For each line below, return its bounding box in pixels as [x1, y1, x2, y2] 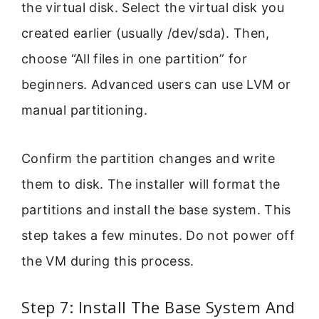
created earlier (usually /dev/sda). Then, [21, 25, 270, 41]
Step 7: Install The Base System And [21, 296, 296, 318]
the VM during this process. [21, 253, 194, 269]
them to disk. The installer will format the [21, 177, 281, 192]
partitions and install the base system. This [21, 202, 291, 218]
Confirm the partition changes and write [21, 151, 276, 167]
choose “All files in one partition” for [21, 51, 248, 66]
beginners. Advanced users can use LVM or [21, 76, 291, 92]
